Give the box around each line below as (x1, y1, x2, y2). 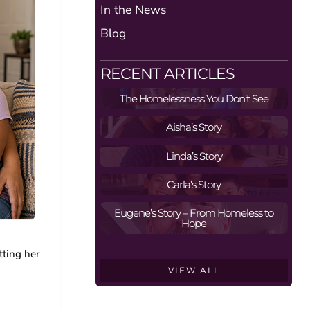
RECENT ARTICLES (100, 64, 235, 82)
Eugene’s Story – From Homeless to (114, 206, 274, 220)
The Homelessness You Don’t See (119, 92, 268, 106)
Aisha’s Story (166, 120, 222, 134)
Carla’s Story (167, 177, 221, 191)
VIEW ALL (167, 265, 220, 276)
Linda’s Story (165, 149, 222, 163)
